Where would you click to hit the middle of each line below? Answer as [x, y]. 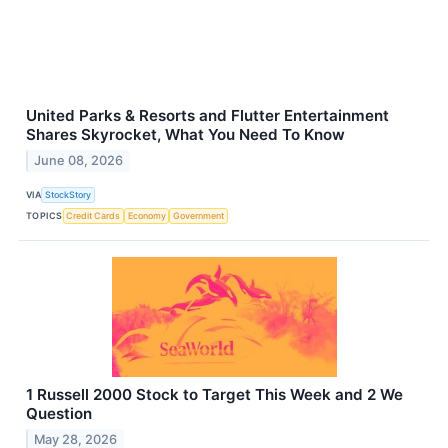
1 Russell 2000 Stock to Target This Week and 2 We [214, 394]
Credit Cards [93, 216]
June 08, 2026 [79, 160]
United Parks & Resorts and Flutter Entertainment [207, 116]
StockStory [68, 195]
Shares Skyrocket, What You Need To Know [185, 135]
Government [199, 216]
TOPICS [44, 216]
